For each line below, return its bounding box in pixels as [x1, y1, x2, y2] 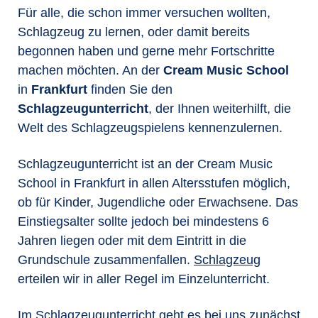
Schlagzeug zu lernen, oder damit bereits [18, 24, 250, 40]
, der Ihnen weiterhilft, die [148, 101, 291, 116]
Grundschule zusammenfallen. [18, 251, 194, 267]
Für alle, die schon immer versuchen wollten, [18, 5, 270, 21]
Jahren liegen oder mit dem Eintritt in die [18, 232, 246, 248]
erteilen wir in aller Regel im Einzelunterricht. [18, 270, 270, 286]
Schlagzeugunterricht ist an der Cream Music [18, 155, 273, 171]
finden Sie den [87, 82, 172, 97]
